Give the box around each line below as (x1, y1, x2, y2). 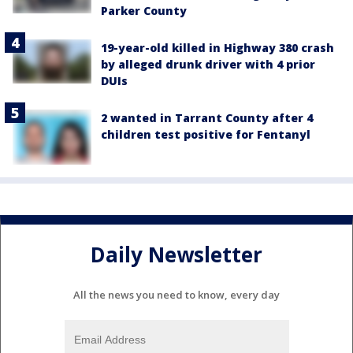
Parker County (101, 3, 187, 18)
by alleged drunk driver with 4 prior (101, 57, 315, 72)
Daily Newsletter (91, 240, 262, 269)
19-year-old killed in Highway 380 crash (101, 40, 334, 55)
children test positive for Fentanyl (101, 127, 310, 142)
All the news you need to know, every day (73, 288, 280, 303)
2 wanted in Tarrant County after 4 (101, 110, 313, 125)
